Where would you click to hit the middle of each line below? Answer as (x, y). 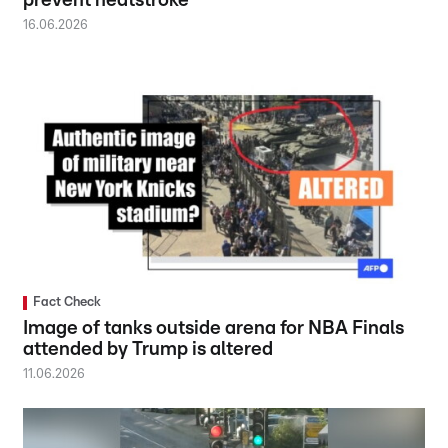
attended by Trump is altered (148, 350)
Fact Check (67, 303)
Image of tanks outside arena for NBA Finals (214, 329)
